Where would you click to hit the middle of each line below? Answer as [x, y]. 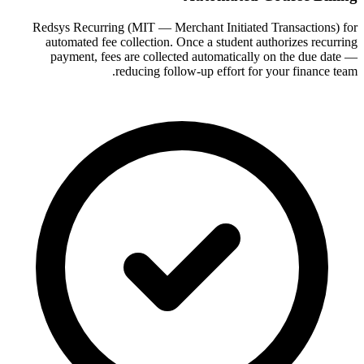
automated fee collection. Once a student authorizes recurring [201, 41]
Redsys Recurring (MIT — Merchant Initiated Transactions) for [195, 27]
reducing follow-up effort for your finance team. [236, 71]
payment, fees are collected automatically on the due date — [204, 56]
